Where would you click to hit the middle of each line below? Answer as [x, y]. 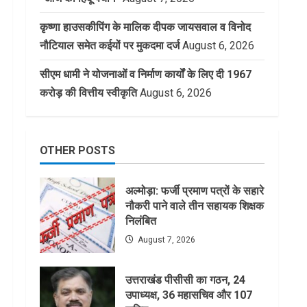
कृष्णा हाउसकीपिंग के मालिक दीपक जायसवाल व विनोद [145, 27]
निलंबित [141, 221]
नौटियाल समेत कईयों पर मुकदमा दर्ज [110, 46]
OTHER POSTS [77, 151]
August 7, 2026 [165, 240]
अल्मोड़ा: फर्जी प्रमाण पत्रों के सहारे [195, 191]
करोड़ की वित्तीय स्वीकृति [88, 93]
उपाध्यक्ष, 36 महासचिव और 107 [189, 295]
